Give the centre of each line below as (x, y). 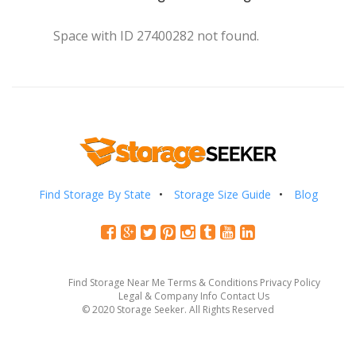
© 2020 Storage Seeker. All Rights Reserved (178, 309)
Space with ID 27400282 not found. (157, 36)
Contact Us (245, 296)
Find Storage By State (95, 194)
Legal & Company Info (168, 296)
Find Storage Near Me (116, 282)
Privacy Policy (290, 282)
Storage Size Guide (222, 194)
